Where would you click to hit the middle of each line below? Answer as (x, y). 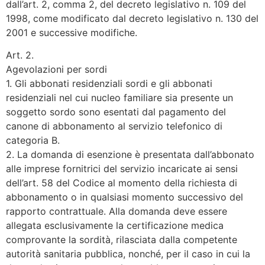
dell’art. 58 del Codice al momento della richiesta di (122, 183)
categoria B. (33, 140)
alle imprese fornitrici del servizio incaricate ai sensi (122, 169)
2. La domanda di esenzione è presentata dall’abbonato (130, 155)
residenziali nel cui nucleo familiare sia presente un (119, 98)
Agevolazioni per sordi (56, 70)
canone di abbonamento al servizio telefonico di (114, 126)
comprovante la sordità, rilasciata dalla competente (122, 240)
